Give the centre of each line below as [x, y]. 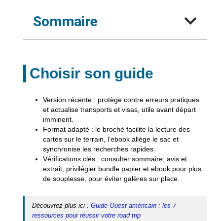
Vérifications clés [69, 159]
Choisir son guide [91, 73]
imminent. [58, 119]
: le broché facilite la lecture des [139, 129]
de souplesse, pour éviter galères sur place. [111, 178]
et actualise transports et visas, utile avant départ [119, 109]
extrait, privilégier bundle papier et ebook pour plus [122, 168]
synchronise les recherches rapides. [99, 149]
